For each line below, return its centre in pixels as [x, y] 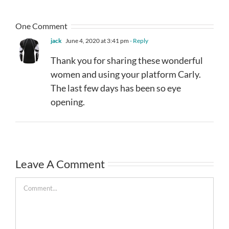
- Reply [139, 40]
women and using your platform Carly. [126, 74]
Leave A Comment [60, 164]
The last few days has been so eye [116, 88]
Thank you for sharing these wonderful [127, 60]
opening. [68, 101]
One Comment [41, 26]
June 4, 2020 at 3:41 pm [97, 40]
